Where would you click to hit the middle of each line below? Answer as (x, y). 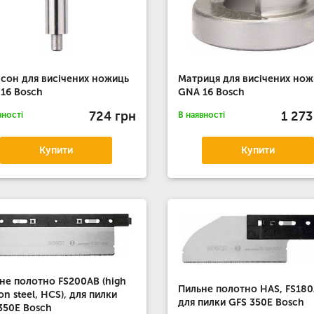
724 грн (112, 116)
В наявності (201, 115)
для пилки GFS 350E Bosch (241, 302)
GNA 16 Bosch (211, 92)
